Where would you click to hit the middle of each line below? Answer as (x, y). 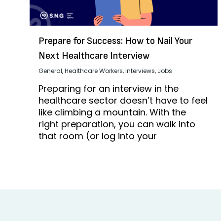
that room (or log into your (98, 136)
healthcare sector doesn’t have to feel (123, 101)
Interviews (140, 71)
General (50, 71)
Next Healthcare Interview (94, 56)
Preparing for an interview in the (109, 89)
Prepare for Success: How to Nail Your (115, 41)
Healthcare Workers (94, 71)
